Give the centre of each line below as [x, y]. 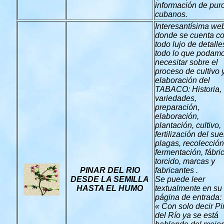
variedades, [176, 98]
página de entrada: [188, 197]
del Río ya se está [187, 215]
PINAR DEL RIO [110, 170]
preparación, [177, 107]
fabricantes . [176, 170]
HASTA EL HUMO [110, 188]
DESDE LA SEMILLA [110, 179]
